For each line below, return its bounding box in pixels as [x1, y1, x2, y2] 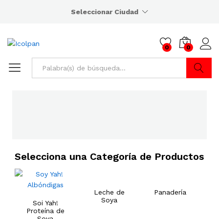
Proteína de [26, 207, 65, 215]
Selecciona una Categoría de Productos [15, 151, 204, 162]
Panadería [153, 188, 186, 196]
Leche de [94, 188, 125, 196]
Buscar [187, 85, 211, 92]
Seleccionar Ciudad [71, 8, 138, 16]
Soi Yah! [32, 199, 58, 207]
